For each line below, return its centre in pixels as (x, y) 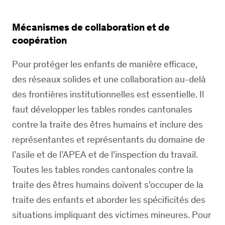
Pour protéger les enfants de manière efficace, (105, 64)
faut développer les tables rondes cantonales (102, 109)
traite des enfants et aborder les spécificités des (109, 200)
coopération (39, 40)
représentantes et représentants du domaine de (108, 139)
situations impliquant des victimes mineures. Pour (111, 215)
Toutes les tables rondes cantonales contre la (103, 170)
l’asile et (30, 154)
